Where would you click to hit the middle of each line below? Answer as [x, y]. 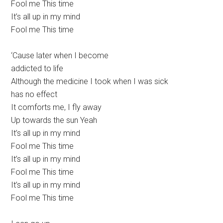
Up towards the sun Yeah [54, 120]
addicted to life [37, 69]
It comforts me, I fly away [56, 108]
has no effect [34, 95]
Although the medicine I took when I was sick [90, 82]
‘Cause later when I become [60, 56]
